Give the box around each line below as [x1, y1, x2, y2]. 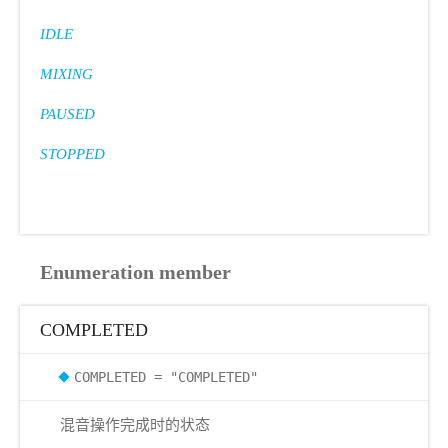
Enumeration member [40, 261, 231, 283]
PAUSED [40, 106, 95, 122]
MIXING [40, 66, 93, 82]
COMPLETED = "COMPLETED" [74, 369, 258, 385]
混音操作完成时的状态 [60, 416, 210, 433]
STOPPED [40, 146, 105, 162]
